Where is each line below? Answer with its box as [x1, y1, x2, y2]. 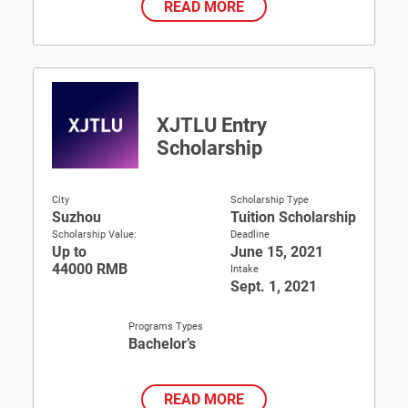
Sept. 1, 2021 [230, 278, 317, 295]
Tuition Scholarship [230, 209, 356, 226]
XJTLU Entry [157, 114, 267, 137]
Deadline [230, 229, 270, 240]
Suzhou [52, 209, 101, 226]
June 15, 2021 [230, 243, 323, 260]
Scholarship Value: [52, 229, 137, 240]
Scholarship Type [230, 194, 309, 206]
